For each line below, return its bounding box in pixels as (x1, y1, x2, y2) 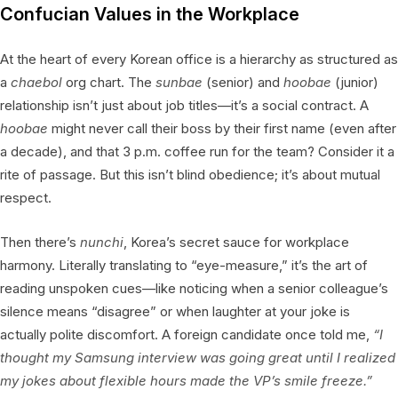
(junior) (331, 73, 378, 91)
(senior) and (203, 73, 283, 91)
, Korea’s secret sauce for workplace (123, 233, 349, 251)
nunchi (80, 233, 123, 251)
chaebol (11, 73, 62, 91)
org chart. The (62, 73, 155, 91)
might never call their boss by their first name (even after (48, 119, 396, 137)
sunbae (155, 73, 203, 91)
